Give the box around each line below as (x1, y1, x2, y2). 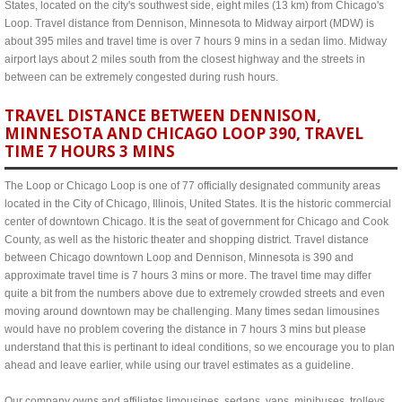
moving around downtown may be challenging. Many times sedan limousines (4, 305, 380, 318)
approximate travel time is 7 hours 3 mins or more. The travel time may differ (4, 269, 371, 282)
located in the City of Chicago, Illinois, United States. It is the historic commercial (4, 197, 391, 210)
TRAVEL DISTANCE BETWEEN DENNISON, (4, 105, 321, 126)
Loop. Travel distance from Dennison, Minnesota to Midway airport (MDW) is (4, 17, 374, 30)
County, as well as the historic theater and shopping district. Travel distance (4, 233, 369, 246)
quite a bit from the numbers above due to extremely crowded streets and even (4, 287, 385, 300)
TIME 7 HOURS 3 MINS (4, 141, 175, 162)
